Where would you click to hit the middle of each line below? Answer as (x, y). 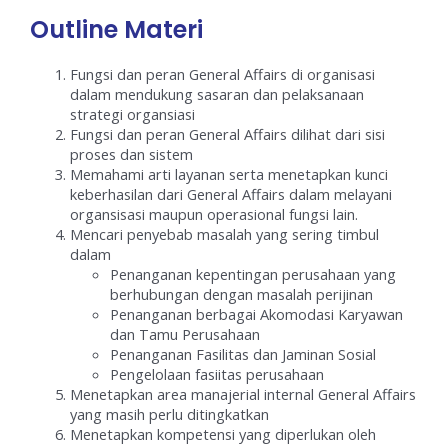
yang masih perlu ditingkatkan (170, 414)
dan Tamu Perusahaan (185, 334)
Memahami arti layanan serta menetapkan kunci (229, 174)
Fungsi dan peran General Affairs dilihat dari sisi (228, 134)
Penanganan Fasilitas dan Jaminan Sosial (243, 354)
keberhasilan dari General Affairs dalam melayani (231, 194)
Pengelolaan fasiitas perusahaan (217, 374)
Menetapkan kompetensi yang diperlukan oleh (223, 434)
